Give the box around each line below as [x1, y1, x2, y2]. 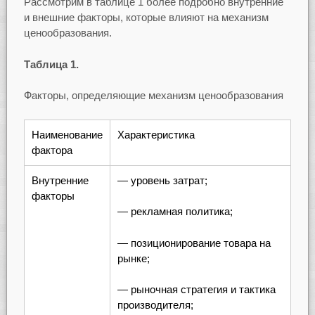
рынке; [117, 252, 150, 264]
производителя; [117, 299, 193, 311]
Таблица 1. [23, 58, 79, 70]
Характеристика [117, 128, 195, 141]
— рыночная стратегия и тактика [117, 283, 276, 296]
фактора [31, 143, 72, 156]
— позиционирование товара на [117, 236, 271, 249]
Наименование [31, 128, 103, 141]
